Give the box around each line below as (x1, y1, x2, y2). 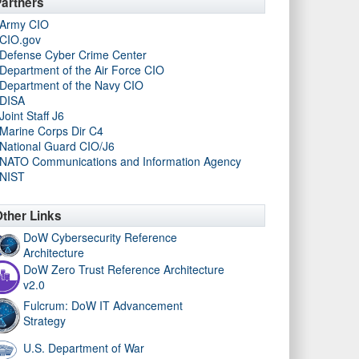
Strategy (23, 313, 66, 329)
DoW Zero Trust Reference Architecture (23, 261, 224, 277)
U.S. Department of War (23, 340, 144, 356)
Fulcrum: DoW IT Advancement (23, 297, 183, 313)
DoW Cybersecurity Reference (23, 229, 177, 245)
